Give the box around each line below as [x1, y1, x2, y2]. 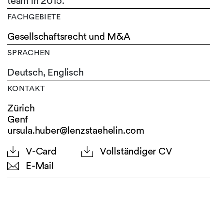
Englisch [47, 66, 84, 78]
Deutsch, [7, 66, 46, 78]
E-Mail [26, 160, 54, 171]
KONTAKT [7, 84, 46, 93]
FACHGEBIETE [7, 12, 61, 21]
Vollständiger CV [99, 145, 172, 157]
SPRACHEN [7, 48, 50, 57]
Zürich [7, 102, 35, 114]
